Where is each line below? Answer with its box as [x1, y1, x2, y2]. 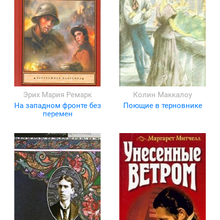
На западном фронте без [14, 101, 101, 110]
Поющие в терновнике [123, 101, 202, 110]
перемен [42, 110, 73, 119]
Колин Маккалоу [133, 90, 192, 100]
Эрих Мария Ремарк [23, 90, 92, 100]
